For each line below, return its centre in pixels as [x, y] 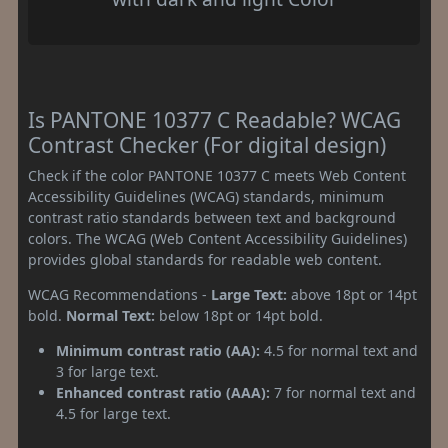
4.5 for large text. [113, 414]
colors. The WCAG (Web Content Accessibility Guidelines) [217, 239]
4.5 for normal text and [339, 351]
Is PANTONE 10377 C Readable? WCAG [214, 120]
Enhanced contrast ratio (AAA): [163, 393]
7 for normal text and [343, 393]
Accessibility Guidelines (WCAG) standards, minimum [206, 197]
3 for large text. [107, 372]
